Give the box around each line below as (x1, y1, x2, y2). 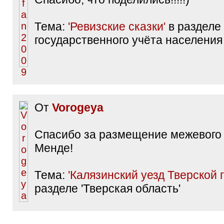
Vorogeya (52, 101, 103, 114)
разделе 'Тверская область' (34, 182, 180, 195)
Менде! (34, 141, 73, 154)
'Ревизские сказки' (68, 20, 165, 33)
